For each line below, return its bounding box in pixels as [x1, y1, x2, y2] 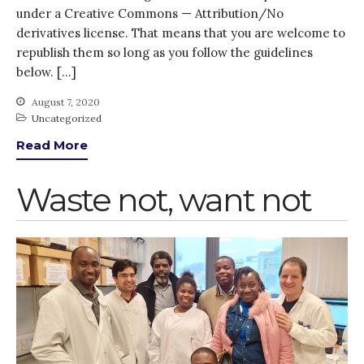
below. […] [16, 63, 76, 80]
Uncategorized [32, 111, 102, 124]
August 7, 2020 [29, 95, 100, 108]
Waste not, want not [16, 180, 311, 220]
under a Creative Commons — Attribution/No [16, 5, 284, 21]
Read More [16, 136, 88, 153]
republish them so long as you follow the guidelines [16, 44, 313, 60]
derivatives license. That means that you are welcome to [16, 24, 345, 41]
